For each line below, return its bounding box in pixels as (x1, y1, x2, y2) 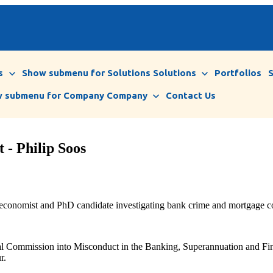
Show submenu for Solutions (21, 68, 151, 79)
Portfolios (214, 68, 262, 79)
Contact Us (166, 90, 216, 101)
